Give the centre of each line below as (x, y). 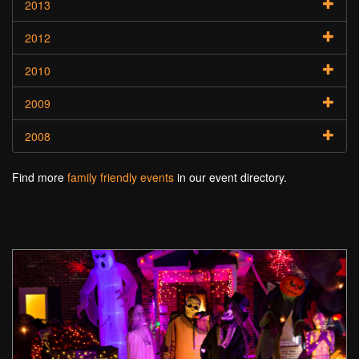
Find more (40, 177)
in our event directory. (230, 177)
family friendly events (121, 177)
